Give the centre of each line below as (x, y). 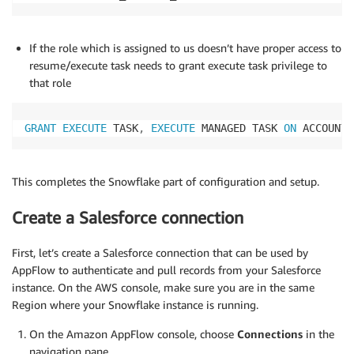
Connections (270, 334)
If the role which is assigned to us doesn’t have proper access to (185, 48)
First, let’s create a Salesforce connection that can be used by (160, 253)
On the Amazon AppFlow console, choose (133, 334)
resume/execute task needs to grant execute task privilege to (178, 66)
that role (50, 83)
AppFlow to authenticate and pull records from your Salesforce (166, 270)
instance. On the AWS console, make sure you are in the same (163, 288)
